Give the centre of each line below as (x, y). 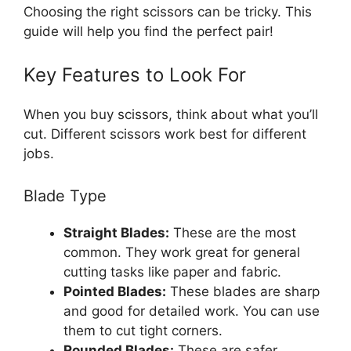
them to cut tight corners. (143, 330)
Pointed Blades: (115, 291)
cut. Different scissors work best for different (165, 134)
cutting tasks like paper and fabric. (172, 271)
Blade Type (65, 195)
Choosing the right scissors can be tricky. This (168, 11)
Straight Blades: (116, 232)
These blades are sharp (243, 291)
